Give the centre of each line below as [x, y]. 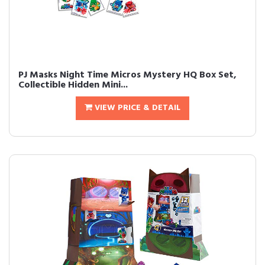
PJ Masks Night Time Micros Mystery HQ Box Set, [127, 75]
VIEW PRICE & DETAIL [136, 108]
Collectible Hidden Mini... [73, 85]
